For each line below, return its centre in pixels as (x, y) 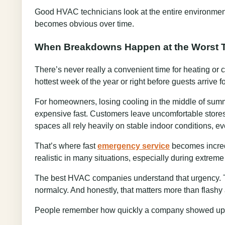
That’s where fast (66, 146)
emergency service (134, 146)
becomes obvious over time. (84, 24)
